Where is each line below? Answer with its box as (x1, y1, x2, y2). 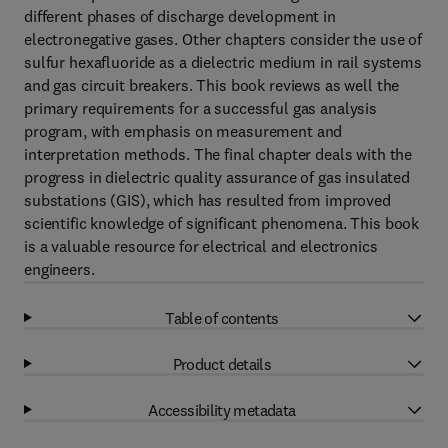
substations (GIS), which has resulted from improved (24, 190, 391, 210)
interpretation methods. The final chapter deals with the (24, 144, 413, 164)
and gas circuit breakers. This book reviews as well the (24, 75, 400, 95)
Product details (172, 353, 272, 374)
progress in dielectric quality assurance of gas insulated (24, 167, 411, 187)
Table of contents (165, 307, 279, 328)
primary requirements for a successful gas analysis (24, 98, 377, 118)
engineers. (24, 259, 95, 279)
